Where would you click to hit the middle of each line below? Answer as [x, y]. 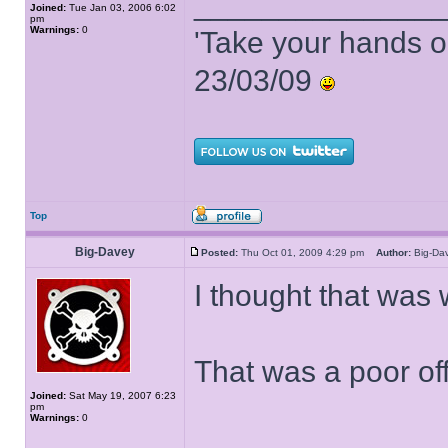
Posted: [219, 252]
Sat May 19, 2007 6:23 [121, 395]
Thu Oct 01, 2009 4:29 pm [307, 252]
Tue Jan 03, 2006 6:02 [121, 7]
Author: [393, 252]
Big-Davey [105, 252]
